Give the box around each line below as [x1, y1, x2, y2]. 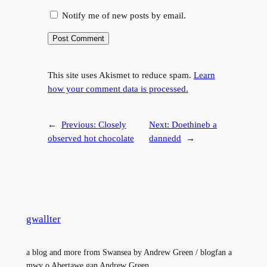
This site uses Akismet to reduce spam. [47, 70, 194, 80]
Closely [98, 120, 126, 130]
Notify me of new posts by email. [61, 11, 186, 21]
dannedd [149, 133, 182, 144]
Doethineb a [172, 120, 218, 130]
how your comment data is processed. [47, 83, 188, 94]
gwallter [26, 213, 61, 225]
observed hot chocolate [47, 133, 134, 144]
